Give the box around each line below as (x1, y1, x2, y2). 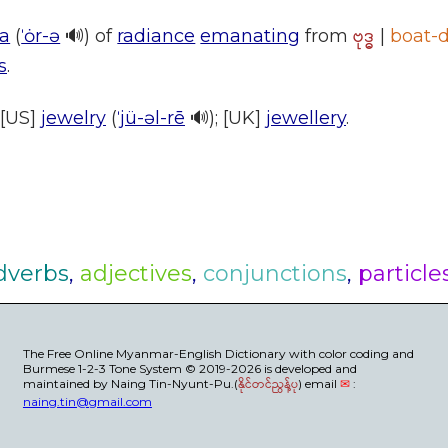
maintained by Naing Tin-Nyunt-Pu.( (22, 375, 238, 391)
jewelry (41, 106, 106, 129)
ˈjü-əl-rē (117, 106, 185, 129)
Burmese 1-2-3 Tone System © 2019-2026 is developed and (22, 360, 357, 376)
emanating (200, 24, 301, 47)
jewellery (266, 106, 346, 129)
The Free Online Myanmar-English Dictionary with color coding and (22, 345, 414, 361)
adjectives (79, 259, 192, 287)
